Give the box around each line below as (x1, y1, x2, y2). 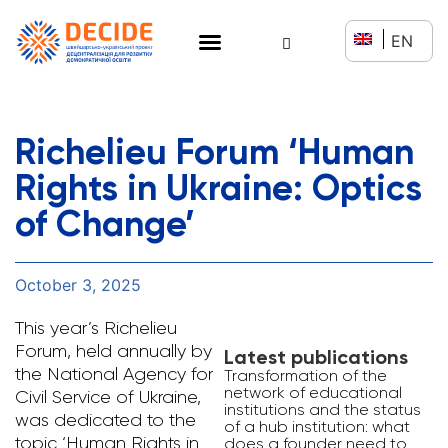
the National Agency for (15, 363, 213, 384)
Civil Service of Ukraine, (15, 386, 201, 407)
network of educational (224, 382, 402, 402)
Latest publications (224, 344, 408, 369)
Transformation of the (224, 365, 387, 385)
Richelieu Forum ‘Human (15, 129, 414, 173)
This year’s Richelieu (15, 317, 177, 338)
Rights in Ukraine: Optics (15, 165, 422, 209)
